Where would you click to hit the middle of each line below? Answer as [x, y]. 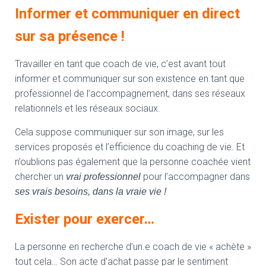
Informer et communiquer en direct [127, 14]
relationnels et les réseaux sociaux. [88, 108]
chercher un [40, 177]
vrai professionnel [103, 177]
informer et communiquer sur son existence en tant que [130, 79]
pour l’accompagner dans [195, 177]
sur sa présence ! [70, 36]
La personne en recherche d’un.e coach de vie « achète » [133, 247]
